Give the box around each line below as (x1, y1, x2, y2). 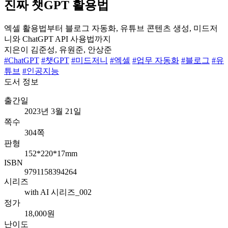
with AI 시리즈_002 (24, 187, 92, 196)
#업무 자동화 (132, 55, 179, 65)
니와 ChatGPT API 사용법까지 (4, 34, 111, 43)
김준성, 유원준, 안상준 (31, 45, 112, 54)
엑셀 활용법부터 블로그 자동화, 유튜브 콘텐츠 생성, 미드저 (4, 23, 218, 33)
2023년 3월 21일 (24, 106, 81, 116)
